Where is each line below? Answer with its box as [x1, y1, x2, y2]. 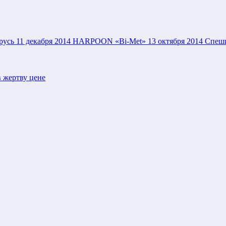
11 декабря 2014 [16, 36, 71, 45]
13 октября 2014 [148, 36, 203, 45]
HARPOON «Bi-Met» [73, 36, 146, 45]
